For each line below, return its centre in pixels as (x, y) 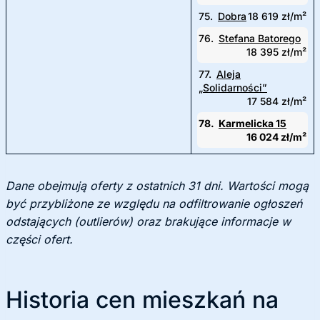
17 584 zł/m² (277, 101)
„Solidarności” (233, 87)
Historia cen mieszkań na (142, 300)
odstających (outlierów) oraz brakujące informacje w (148, 221)
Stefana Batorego (260, 38)
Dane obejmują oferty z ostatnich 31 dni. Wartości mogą (157, 186)
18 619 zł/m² (277, 16)
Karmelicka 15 (252, 123)
